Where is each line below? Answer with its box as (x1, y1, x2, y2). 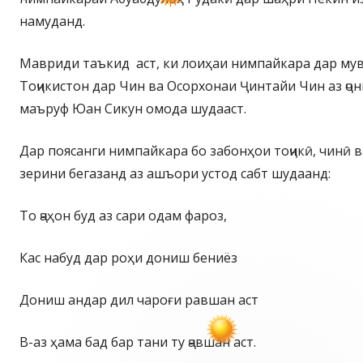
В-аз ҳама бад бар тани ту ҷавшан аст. (19, 333, 256, 352)
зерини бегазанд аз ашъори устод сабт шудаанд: (19, 164, 331, 183)
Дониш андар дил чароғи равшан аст (19, 291, 258, 310)
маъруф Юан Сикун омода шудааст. (19, 100, 246, 118)
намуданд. (19, 12, 85, 31)
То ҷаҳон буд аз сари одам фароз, (19, 207, 227, 225)
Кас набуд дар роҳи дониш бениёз (19, 249, 237, 267)
